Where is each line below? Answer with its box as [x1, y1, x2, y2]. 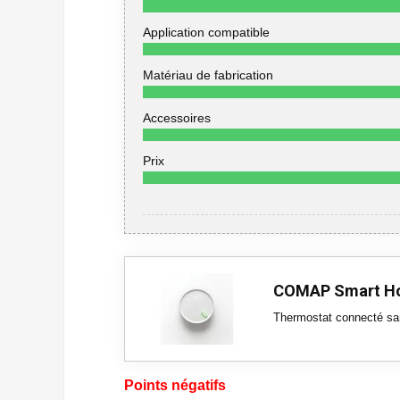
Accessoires [143, 111, 211, 125]
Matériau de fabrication [143, 68, 273, 82]
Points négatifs [124, 378, 226, 393]
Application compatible [143, 25, 270, 39]
